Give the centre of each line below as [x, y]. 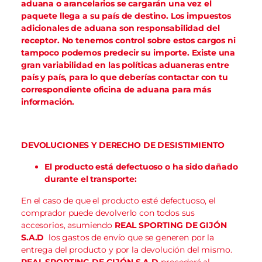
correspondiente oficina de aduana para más [116, 89]
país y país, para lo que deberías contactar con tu [125, 77]
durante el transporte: [91, 179]
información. [48, 101]
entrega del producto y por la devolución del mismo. [127, 249]
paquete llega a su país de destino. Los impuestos [126, 15]
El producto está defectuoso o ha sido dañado [141, 166]
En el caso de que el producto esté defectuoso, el [118, 200]
